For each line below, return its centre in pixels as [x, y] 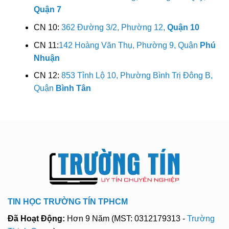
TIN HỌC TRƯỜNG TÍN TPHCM [68, 201]
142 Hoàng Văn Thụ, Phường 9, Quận [129, 45]
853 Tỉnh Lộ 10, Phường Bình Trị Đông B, [137, 76]
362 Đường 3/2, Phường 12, [114, 27]
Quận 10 [183, 27]
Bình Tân [73, 88]
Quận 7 [47, 10]
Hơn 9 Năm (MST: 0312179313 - [126, 218]
